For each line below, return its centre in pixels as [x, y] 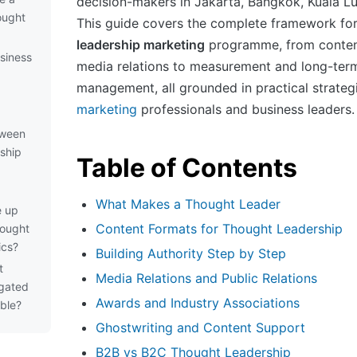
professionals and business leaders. [246, 109]
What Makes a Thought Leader [188, 204]
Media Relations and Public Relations [206, 278]
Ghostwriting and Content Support [200, 327]
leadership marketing [141, 44]
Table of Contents [187, 167]
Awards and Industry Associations [198, 302]
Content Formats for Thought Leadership [219, 228]
